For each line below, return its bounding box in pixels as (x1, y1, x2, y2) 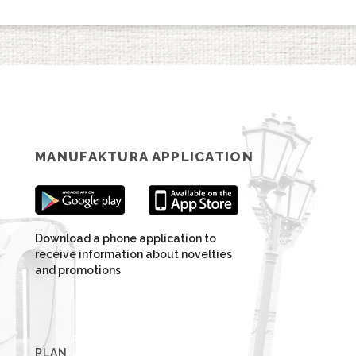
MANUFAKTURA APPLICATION (35, 149, 253, 164)
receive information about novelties (35, 248, 232, 261)
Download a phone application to (35, 232, 216, 245)
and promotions (35, 264, 121, 277)
